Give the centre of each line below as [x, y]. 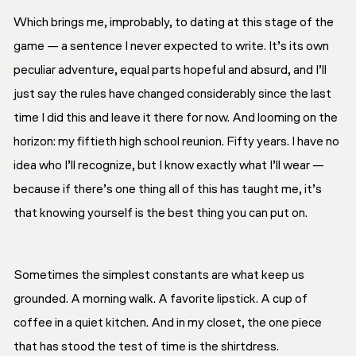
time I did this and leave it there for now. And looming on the [176, 118]
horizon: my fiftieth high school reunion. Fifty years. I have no [176, 142]
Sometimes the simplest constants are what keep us [159, 275]
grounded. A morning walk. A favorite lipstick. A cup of [161, 299]
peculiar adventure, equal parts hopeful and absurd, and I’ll [170, 70]
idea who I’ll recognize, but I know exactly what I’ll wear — [169, 166]
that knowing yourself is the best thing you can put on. [161, 213]
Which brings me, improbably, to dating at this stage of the [174, 23]
